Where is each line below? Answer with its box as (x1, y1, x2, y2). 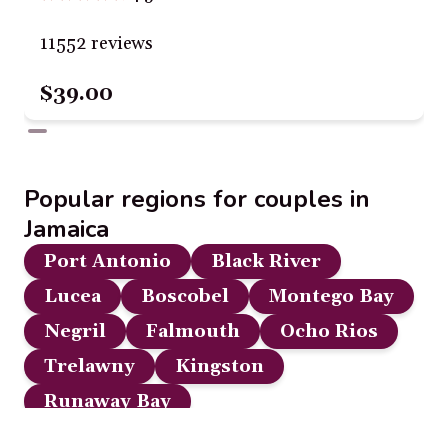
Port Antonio (44, 250, 171, 274)
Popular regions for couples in (24, 183, 370, 216)
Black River (211, 250, 321, 274)
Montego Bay (269, 285, 394, 309)
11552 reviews (40, 31, 153, 55)
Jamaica (24, 213, 109, 246)
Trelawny (44, 355, 135, 379)
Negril (44, 320, 106, 344)
